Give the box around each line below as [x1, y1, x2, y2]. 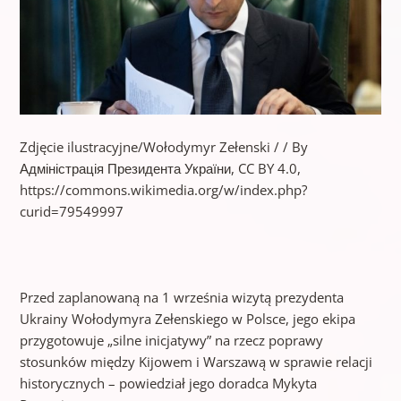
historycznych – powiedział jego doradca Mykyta [19, 373, 317, 392]
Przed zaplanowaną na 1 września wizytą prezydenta [19, 287, 344, 306]
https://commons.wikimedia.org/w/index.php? [19, 180, 307, 199]
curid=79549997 [19, 201, 124, 220]
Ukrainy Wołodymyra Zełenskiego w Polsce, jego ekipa [19, 309, 355, 328]
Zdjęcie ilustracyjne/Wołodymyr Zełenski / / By [19, 137, 308, 156]
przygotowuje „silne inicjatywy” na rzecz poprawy [19, 330, 323, 349]
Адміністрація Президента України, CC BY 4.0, [19, 158, 301, 177]
